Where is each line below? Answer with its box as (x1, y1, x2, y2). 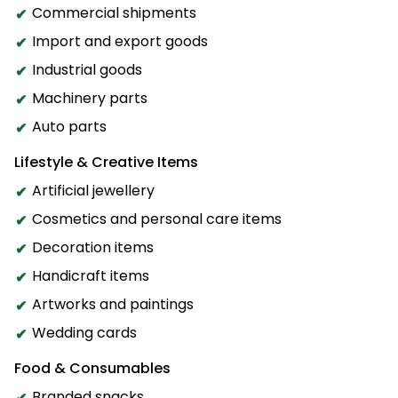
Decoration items (32, 236, 154, 258)
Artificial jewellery (32, 179, 155, 201)
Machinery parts (32, 87, 147, 108)
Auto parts (32, 115, 107, 137)
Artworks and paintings (32, 293, 194, 314)
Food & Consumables (14, 357, 171, 378)
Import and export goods (32, 30, 208, 52)
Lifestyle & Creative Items (14, 151, 198, 172)
